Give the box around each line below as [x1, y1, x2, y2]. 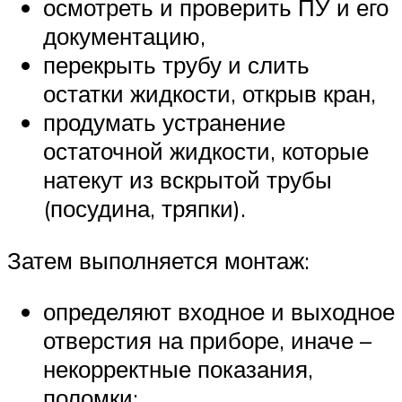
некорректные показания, [43, 354, 313, 384]
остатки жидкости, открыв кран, [43, 79, 376, 109]
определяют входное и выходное [43, 297, 395, 327]
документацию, [43, 22, 205, 51]
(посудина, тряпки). [43, 194, 246, 223]
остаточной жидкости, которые [43, 136, 369, 166]
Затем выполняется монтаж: [7, 245, 310, 275]
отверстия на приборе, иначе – [43, 326, 371, 355]
